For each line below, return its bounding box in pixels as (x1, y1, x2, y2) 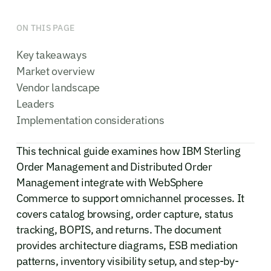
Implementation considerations (16, 113, 165, 127)
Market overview (16, 64, 95, 78)
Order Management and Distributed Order (16, 159, 212, 174)
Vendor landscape (16, 80, 100, 94)
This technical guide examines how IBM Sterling (16, 143, 241, 158)
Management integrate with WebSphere (16, 175, 203, 189)
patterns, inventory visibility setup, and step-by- (16, 253, 239, 268)
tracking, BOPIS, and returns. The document (16, 222, 222, 237)
